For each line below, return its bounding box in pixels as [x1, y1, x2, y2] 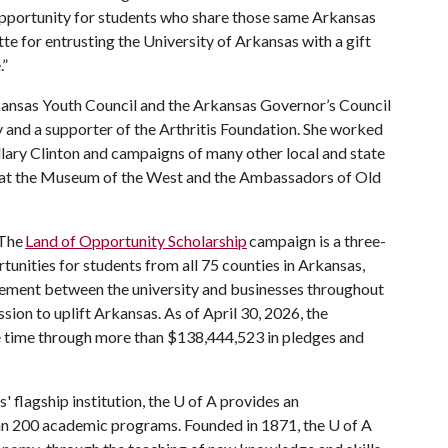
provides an [217, 391, 299, 410]
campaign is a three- [247, 231, 386, 250]
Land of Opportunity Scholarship [25, 231, 247, 250]
